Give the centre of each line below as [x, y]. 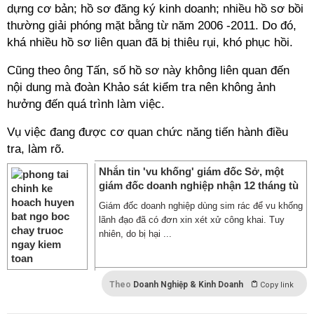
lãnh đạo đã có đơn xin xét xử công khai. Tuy [192, 220]
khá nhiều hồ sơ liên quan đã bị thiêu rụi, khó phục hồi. [150, 42]
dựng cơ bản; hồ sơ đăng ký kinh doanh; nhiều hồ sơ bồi [155, 9]
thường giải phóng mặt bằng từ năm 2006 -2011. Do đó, [152, 26]
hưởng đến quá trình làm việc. [86, 104]
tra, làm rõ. [36, 149]
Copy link [277, 285]
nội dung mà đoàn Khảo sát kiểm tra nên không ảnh [141, 87]
